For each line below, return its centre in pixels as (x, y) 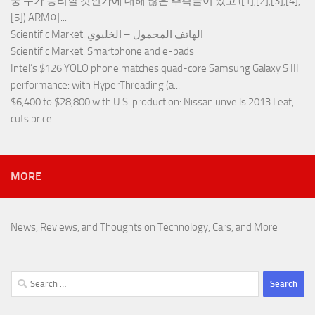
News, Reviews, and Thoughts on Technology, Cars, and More (144, 227)
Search (25, 278)
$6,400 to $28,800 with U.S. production (95, 102)
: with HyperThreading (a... (124, 85)
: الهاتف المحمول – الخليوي (145, 34)
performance (39, 85)
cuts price (31, 118)
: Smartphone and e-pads (139, 51)
